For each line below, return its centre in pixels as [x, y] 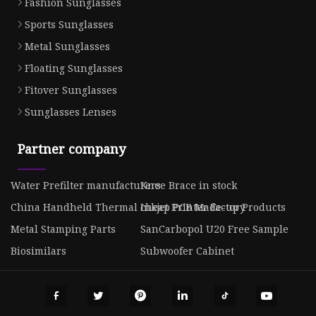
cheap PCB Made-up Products [213, 207]
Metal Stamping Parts [63, 229]
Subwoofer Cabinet [187, 251]
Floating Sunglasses [74, 68]
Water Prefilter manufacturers [86, 186]
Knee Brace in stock [188, 186]
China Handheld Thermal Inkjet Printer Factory [128, 207]
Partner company [72, 149]
